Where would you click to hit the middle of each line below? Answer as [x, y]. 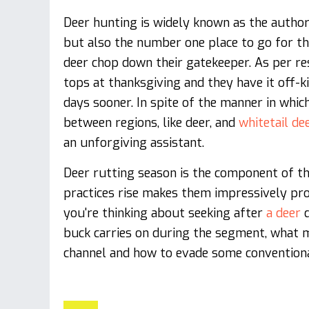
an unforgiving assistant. [134, 143]
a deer [283, 213]
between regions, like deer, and [151, 123]
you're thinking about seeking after [165, 213]
